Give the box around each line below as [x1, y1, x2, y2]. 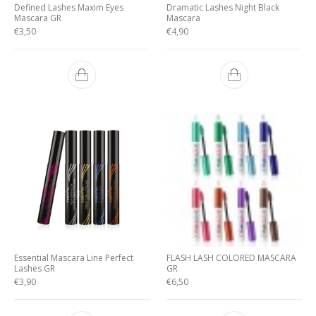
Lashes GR [14, 262, 55, 274]
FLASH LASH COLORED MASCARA [166, 252, 296, 264]
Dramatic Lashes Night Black [166, 1, 279, 13]
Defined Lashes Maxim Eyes [14, 1, 123, 13]
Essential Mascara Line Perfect [14, 252, 133, 264]
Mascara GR [14, 12, 61, 24]
